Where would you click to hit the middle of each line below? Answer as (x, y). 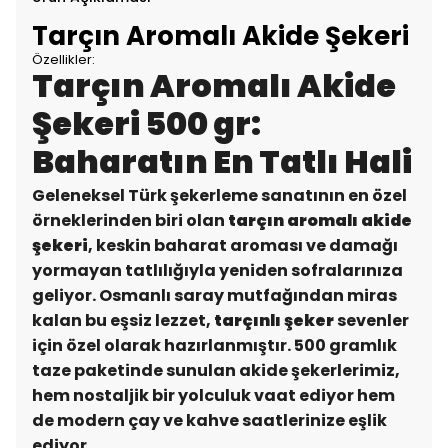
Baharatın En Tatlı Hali (222, 161)
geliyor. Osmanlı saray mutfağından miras (214, 295)
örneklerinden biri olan (130, 220)
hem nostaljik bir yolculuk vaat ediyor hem (213, 395)
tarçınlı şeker (274, 320)
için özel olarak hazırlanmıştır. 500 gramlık (214, 345)
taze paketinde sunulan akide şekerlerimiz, (216, 370)
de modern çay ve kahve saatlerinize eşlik (209, 420)
